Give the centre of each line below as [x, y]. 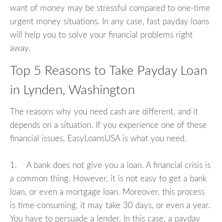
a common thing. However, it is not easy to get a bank [108, 179]
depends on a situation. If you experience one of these [108, 125]
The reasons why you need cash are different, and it [104, 112]
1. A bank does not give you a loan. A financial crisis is [110, 166]
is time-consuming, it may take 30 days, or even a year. [110, 206]
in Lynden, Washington [72, 90]
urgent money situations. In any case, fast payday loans [110, 21]
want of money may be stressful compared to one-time [110, 8]
